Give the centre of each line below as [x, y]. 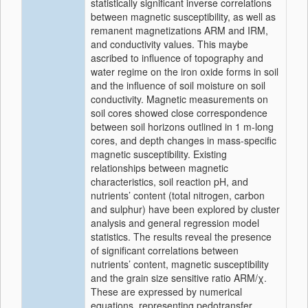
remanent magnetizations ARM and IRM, [179, 30]
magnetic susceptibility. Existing [159, 154]
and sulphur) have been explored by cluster [185, 209]
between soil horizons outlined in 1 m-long [182, 126]
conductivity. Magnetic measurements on [179, 99]
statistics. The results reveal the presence [181, 236]
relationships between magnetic [159, 168]
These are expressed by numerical [166, 291]
